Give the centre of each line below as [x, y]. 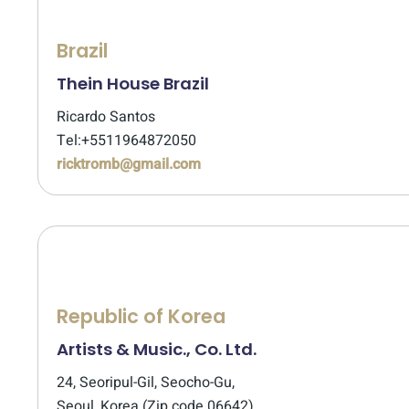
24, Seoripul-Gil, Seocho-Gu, [146, 383]
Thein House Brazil [133, 84]
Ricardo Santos [106, 117]
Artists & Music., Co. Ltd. [157, 349]
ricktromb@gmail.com [129, 164]
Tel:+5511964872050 [126, 141]
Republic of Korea [141, 316]
